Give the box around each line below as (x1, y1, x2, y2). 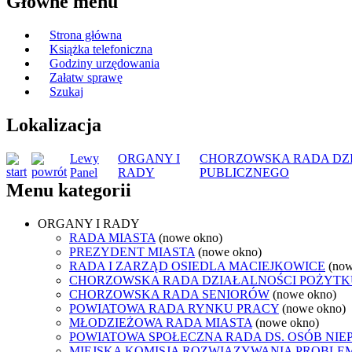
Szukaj (49, 85, 83, 99)
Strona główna (49, 28, 122, 42)
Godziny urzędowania (49, 57, 159, 71)
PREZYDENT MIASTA (69, 244, 195, 258)
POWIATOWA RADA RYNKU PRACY (69, 301, 279, 315)
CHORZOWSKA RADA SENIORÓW (69, 287, 269, 301)
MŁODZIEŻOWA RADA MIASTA (69, 315, 252, 329)
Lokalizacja (6, 115, 101, 136)
